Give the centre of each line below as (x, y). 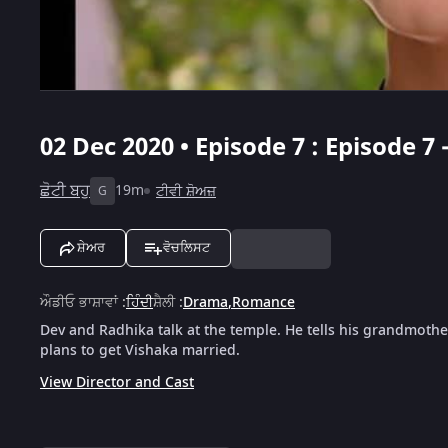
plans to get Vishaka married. (140, 350)
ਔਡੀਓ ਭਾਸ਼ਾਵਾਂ (79, 302)
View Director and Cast (117, 382)
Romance (263, 302)
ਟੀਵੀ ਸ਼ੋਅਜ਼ (186, 191)
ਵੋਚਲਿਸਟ (186, 247)
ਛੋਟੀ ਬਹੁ (65, 190)
